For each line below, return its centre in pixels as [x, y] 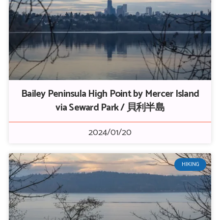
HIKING [190, 165]
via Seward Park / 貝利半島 [110, 108]
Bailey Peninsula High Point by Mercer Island [110, 94]
